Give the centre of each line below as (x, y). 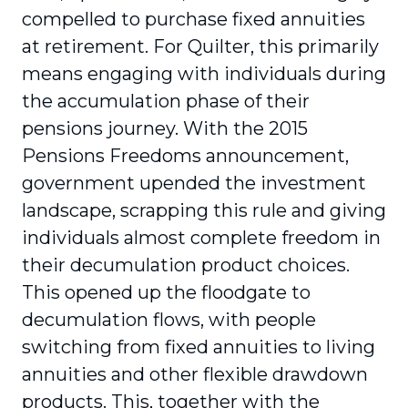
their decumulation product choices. (186, 265)
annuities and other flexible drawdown (195, 374)
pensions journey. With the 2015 (165, 128)
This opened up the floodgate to (166, 292)
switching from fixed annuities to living (199, 347)
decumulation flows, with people (169, 320)
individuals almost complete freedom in (201, 238)
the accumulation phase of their (166, 101)
